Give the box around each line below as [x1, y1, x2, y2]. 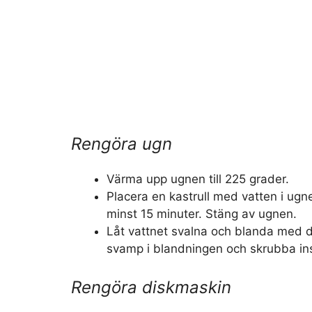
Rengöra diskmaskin [71, 277, 231, 297]
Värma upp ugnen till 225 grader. [107, 171, 289, 186]
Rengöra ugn [71, 133, 172, 154]
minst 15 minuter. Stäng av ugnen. [107, 206, 297, 221]
